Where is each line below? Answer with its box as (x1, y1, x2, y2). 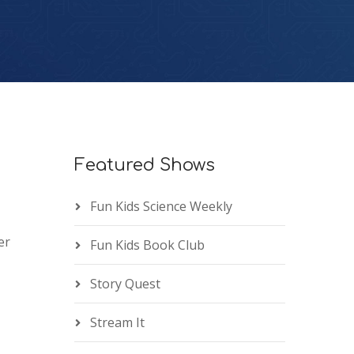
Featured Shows (73, 156, 215, 175)
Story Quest (89, 275, 160, 293)
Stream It (89, 314, 145, 332)
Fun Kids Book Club (89, 236, 205, 254)
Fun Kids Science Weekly (89, 198, 232, 216)
